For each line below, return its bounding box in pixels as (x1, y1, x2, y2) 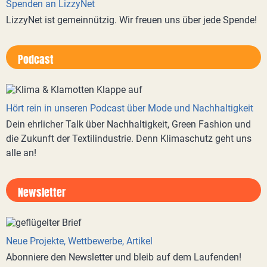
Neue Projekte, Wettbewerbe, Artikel (6, 235, 153, 247)
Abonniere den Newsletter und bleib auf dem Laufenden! (6, 252, 241, 263)
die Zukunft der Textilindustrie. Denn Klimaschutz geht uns (6, 133, 252, 144)
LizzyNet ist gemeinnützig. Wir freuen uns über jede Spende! (6, 14, 257, 26)
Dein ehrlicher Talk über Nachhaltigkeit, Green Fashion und (6, 119, 251, 130)
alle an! (6, 147, 36, 159)
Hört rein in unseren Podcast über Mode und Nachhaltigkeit (6, 103, 253, 114)
